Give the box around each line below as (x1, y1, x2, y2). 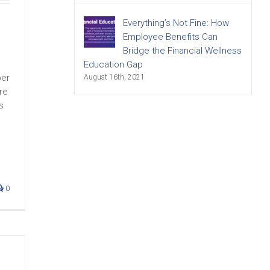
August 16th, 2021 (83, 73, 145, 81)
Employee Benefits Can (122, 31, 218, 42)
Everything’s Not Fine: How (122, 17, 229, 28)
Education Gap (83, 59, 143, 70)
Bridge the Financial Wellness (122, 45, 242, 56)
